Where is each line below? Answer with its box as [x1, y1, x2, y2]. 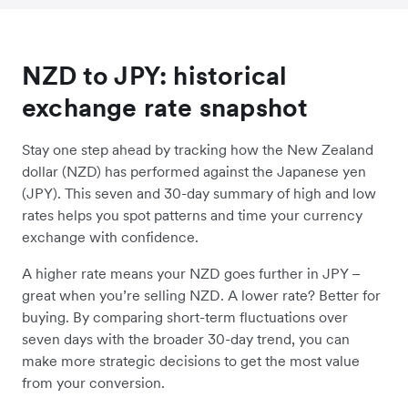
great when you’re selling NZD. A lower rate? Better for [22, 285, 381, 304]
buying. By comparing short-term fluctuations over [22, 307, 348, 326]
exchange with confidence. [22, 227, 199, 246]
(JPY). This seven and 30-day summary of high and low [22, 183, 376, 202]
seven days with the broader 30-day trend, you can [22, 329, 350, 348]
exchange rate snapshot [22, 90, 309, 124]
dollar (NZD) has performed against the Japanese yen [22, 161, 366, 180]
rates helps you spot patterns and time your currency [22, 205, 362, 224]
